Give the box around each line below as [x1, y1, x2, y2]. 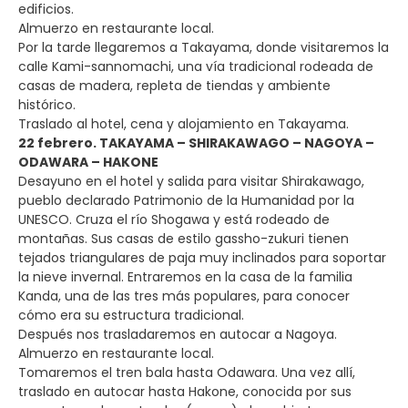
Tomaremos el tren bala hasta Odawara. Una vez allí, [18, 362, 355, 382]
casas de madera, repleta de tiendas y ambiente [18, 76, 331, 95]
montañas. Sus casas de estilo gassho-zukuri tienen [18, 229, 349, 248]
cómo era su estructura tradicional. [18, 305, 244, 324]
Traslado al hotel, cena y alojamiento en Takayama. [18, 114, 349, 133]
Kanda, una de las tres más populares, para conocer [18, 286, 350, 305]
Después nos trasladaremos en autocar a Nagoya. [18, 324, 337, 343]
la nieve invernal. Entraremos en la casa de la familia [18, 267, 352, 286]
